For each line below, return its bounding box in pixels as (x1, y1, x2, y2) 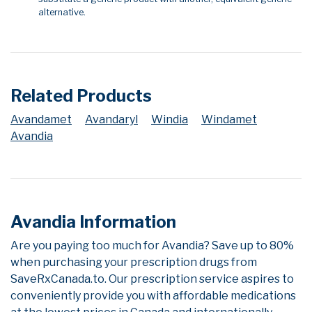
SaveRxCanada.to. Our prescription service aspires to (10, 272, 294, 286)
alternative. (38, 7, 86, 17)
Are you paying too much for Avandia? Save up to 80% (10, 239, 294, 252)
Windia (151, 113, 188, 126)
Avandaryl (85, 113, 138, 126)
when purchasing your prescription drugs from (10, 256, 257, 269)
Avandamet (10, 113, 72, 126)
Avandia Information (10, 212, 176, 232)
